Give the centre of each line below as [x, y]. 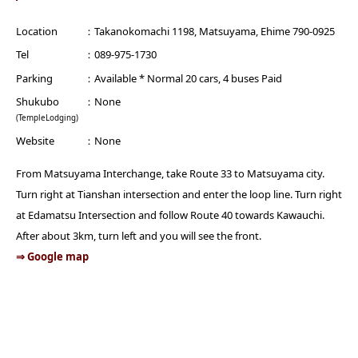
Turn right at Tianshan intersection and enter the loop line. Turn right [179, 194]
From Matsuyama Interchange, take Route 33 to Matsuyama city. [170, 173]
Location [37, 32]
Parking [34, 78]
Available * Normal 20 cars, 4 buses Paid [188, 78]
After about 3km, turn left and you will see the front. [139, 235]
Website [35, 140]
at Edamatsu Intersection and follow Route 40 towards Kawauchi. [170, 215]
